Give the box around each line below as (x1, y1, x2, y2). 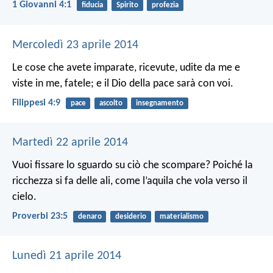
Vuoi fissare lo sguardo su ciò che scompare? (12, 159, 210, 171)
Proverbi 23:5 (12, 211, 68, 222)
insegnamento (135, 99, 183, 107)
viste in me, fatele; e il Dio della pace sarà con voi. (12, 77, 233, 90)
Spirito (116, 1, 138, 10)
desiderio (115, 212, 146, 221)
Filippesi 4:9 (12, 97, 60, 108)
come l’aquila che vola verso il (113, 175, 247, 187)
